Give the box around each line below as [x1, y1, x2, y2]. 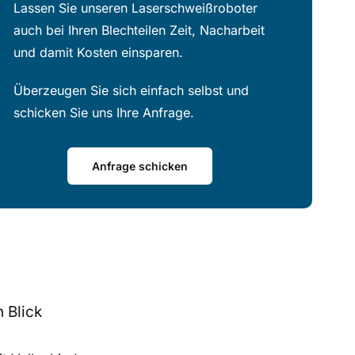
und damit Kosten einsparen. [13, 44, 183, 61]
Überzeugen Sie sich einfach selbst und [13, 82, 249, 99]
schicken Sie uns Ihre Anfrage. [13, 105, 194, 121]
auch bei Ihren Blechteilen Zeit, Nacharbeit [13, 22, 265, 39]
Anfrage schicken [92, 159, 189, 174]
